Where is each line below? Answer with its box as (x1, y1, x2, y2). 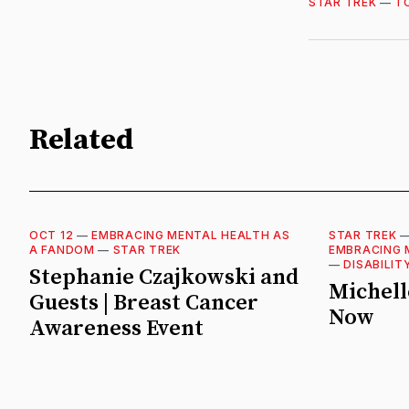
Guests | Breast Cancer (29, 288, 258, 317)
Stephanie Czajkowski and (29, 263, 299, 291)
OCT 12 (29, 227, 74, 242)
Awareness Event (29, 314, 204, 342)
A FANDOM (29, 242, 95, 257)
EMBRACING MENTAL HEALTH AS (91, 227, 290, 242)
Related (29, 122, 133, 160)
